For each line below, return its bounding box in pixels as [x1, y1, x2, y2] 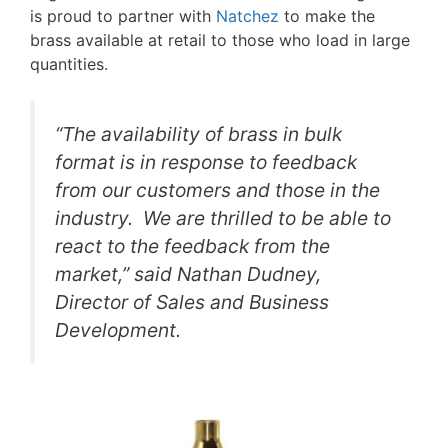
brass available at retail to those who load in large [30, 30, 410, 50]
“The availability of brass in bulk [55, 122, 342, 146]
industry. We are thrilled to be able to [55, 206, 391, 230]
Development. [55, 318, 181, 342]
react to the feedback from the [55, 234, 330, 258]
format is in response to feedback [55, 150, 357, 174]
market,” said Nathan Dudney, [55, 262, 321, 286]
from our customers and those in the [55, 178, 380, 202]
